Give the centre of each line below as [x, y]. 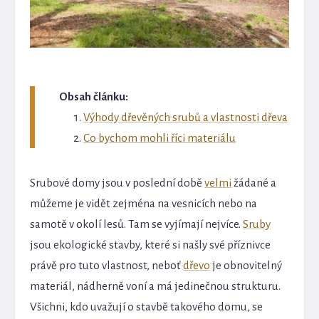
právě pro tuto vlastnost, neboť [107, 265]
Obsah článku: [94, 96]
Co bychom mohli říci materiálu [160, 137]
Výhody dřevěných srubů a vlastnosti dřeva [186, 117]
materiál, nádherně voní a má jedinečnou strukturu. [156, 286]
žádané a [254, 182]
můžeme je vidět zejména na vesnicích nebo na [144, 203]
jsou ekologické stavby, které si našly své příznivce [151, 244]
